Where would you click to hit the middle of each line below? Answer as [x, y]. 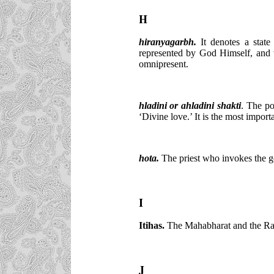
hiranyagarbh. [167, 42]
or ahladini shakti [204, 105]
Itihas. [151, 225]
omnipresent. [163, 64]
